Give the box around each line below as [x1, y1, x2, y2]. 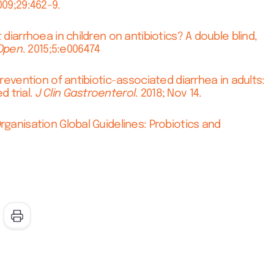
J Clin [35, 88, 61, 99]
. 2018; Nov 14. [135, 88, 202, 99]
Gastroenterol [63, 88, 136, 99]
